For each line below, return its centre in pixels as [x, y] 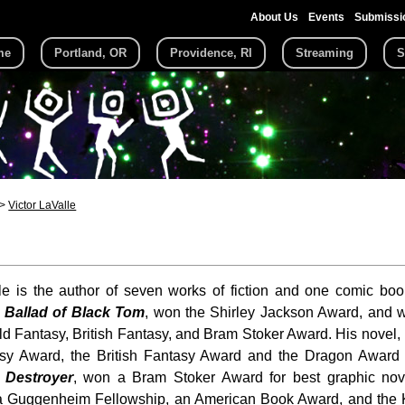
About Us [274, 17]
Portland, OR [90, 53]
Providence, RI [211, 53]
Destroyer [39, 377]
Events [326, 17]
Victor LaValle [42, 205]
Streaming [325, 53]
